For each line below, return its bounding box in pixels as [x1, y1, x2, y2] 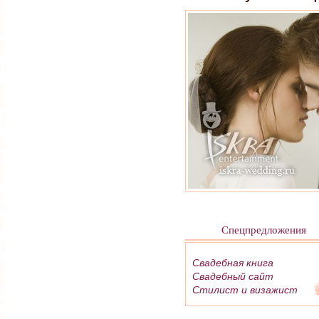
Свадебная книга [192, 256, 273, 268]
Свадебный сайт [192, 270, 273, 282]
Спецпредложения [221, 221, 306, 236]
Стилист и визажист [192, 283, 298, 296]
